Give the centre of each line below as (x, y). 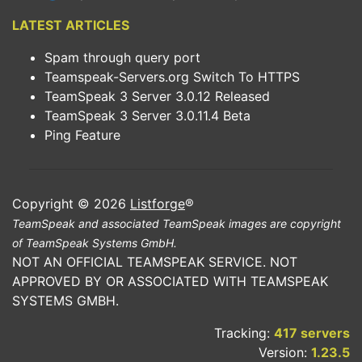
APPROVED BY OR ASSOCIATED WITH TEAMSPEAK (170, 281)
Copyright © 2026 (71, 204)
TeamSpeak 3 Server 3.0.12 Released (157, 96)
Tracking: (244, 333)
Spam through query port (122, 57)
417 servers (312, 333)
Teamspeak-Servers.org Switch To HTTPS (172, 77)
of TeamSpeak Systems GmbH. (95, 243)
